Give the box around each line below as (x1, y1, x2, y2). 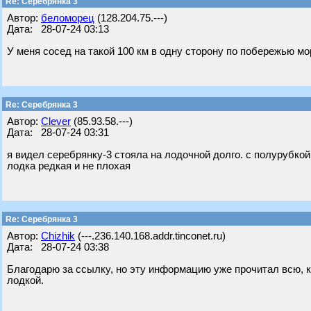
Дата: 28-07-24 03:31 (7, 127, 109, 138)
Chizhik (41, 230, 75, 242)
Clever (41, 116, 71, 127)
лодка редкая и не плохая (7, 160, 131, 171)
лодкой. (7, 275, 44, 286)
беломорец (41, 12, 94, 24)
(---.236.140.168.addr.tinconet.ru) (75, 230, 226, 242)
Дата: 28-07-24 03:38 (7, 242, 109, 253)
